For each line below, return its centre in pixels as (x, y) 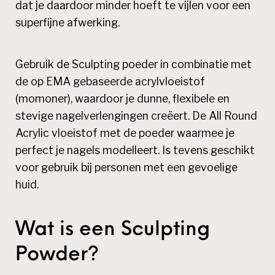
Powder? (57, 256)
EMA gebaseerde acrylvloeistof (126, 82)
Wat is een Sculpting (113, 230)
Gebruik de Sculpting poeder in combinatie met (134, 64)
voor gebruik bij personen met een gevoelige (127, 168)
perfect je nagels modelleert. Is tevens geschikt (135, 150)
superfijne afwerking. (68, 23)
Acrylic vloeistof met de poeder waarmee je (125, 133)
